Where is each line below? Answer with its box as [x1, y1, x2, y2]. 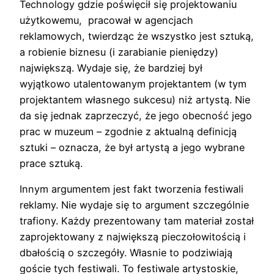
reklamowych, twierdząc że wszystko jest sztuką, [20, 30, 254, 43]
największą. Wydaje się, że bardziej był [20, 62, 202, 75]
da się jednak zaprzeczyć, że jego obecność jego [20, 109, 252, 122]
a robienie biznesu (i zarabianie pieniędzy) [20, 46, 218, 59]
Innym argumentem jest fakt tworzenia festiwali [20, 183, 243, 196]
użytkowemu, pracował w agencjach [20, 14, 193, 27]
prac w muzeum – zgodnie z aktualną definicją [20, 125, 237, 138]
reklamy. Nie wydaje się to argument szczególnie [20, 199, 249, 212]
